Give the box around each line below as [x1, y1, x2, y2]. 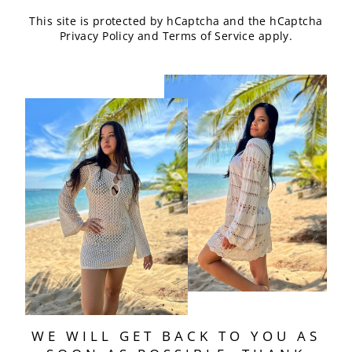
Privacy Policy [59, 28, 134, 44]
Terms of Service [162, 28, 255, 44]
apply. [255, 28, 293, 44]
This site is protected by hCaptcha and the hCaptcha [29, 13, 323, 29]
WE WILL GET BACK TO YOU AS [31, 327, 321, 346]
